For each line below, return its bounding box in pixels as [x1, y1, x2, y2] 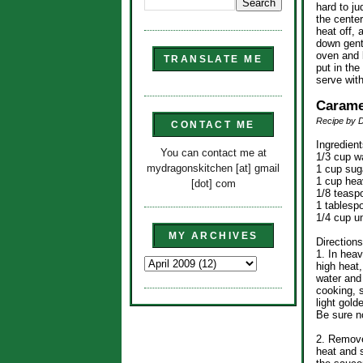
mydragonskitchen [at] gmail [147, 161, 280, 174]
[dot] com [190, 177, 236, 190]
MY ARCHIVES [168, 230, 258, 242]
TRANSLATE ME [163, 53, 263, 66]
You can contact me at [160, 146, 267, 159]
